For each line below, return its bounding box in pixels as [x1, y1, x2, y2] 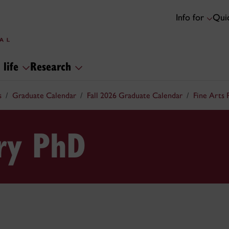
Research [30, 58, 75, 74]
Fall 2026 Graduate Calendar [87, 90, 182, 100]
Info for [176, 12, 207, 24]
